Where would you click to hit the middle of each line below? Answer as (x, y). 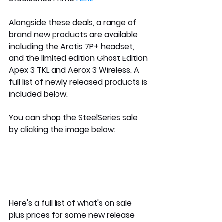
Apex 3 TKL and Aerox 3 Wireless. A (75, 70)
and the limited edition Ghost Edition (79, 58)
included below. (38, 94)
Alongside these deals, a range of (74, 22)
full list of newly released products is (79, 82)
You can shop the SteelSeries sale (74, 117)
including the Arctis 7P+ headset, (73, 46)
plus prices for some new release (73, 215)
